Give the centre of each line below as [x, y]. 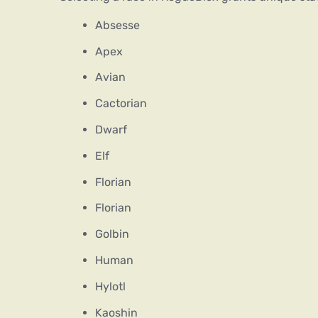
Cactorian [121, 104]
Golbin [112, 234]
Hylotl [110, 286]
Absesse [117, 25]
